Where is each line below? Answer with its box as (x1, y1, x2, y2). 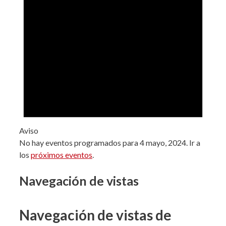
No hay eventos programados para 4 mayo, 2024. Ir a (19, 138, 200, 148)
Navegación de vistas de (19, 206, 172, 223)
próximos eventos (31, 150, 92, 160)
